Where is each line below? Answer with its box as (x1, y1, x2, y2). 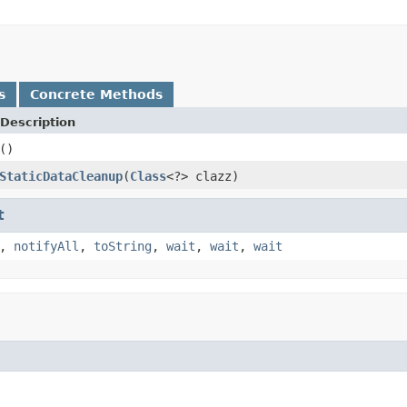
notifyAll (14, 238, 79, 253)
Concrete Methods (30, 86, 163, 102)
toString (94, 238, 152, 253)
